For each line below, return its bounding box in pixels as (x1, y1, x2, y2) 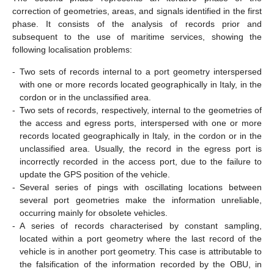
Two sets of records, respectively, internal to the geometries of (20, 105, 262, 115)
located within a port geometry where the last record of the (20, 233, 262, 243)
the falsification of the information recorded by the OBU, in (20, 259, 262, 269)
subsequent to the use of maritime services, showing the (12, 32, 262, 42)
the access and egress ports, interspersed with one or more (20, 117, 262, 128)
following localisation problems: (12, 45, 132, 55)
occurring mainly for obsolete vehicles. (20, 207, 168, 218)
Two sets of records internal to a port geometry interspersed (20, 66, 262, 76)
